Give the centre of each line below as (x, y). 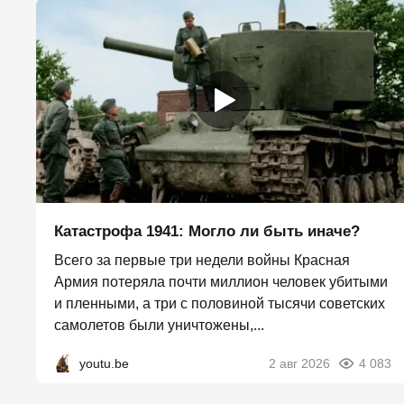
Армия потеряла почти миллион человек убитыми (221, 282)
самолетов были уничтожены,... (159, 326)
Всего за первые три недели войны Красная (202, 261)
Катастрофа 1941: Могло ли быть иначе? (207, 232)
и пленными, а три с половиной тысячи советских (220, 304)
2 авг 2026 (299, 364)
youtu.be (104, 364)
